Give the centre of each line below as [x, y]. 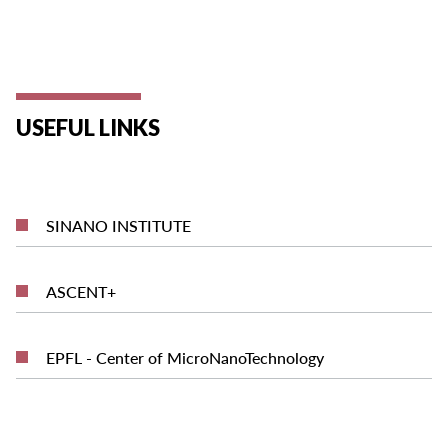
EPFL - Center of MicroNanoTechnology [185, 357]
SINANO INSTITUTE [119, 225]
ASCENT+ [81, 291]
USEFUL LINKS [88, 127]
